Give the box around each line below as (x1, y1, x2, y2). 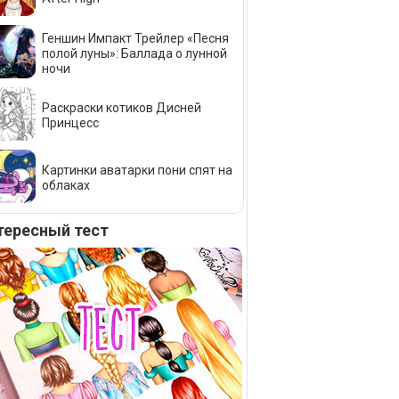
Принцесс (42, 116, 99, 131)
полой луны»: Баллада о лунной (42, 45, 227, 61)
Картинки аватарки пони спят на (42, 163, 232, 178)
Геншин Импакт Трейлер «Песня (42, 30, 229, 45)
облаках (42, 178, 90, 193)
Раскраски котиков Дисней (42, 101, 201, 116)
